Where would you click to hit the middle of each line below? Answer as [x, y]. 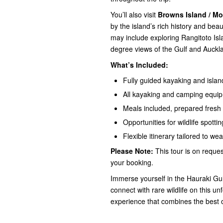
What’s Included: [139, 65]
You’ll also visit [134, 14]
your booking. [132, 162]
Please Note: [132, 151]
